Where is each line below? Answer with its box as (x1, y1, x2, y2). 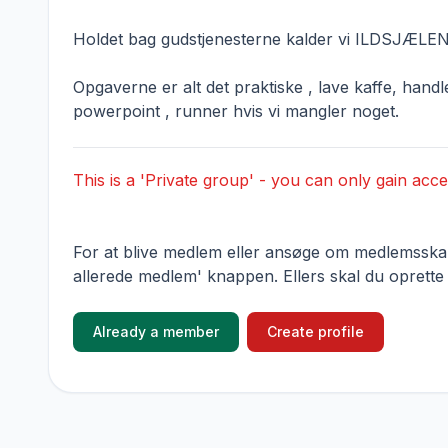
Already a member (93, 323, 219, 340)
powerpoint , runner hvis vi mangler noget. (73, 101, 399, 121)
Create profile (267, 323, 364, 340)
